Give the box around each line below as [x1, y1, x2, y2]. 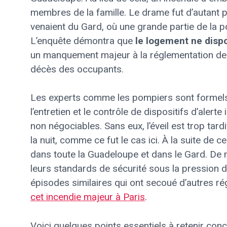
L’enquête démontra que [30, 34, 135, 47]
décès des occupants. [30, 63, 124, 75]
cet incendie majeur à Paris [30, 191, 145, 203]
